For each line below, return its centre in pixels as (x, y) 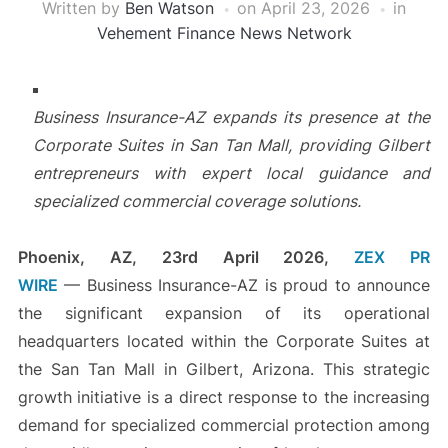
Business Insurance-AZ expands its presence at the (231, 117)
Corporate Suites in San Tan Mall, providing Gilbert (231, 145)
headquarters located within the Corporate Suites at (224, 341)
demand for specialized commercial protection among (224, 425)
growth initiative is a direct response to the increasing (224, 397)
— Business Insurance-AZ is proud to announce (244, 285)
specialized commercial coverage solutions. (196, 201)
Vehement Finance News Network (224, 33)
